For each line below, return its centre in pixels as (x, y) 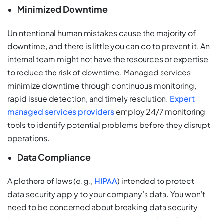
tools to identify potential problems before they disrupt (109, 125)
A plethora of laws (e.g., (50, 181)
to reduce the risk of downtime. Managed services (99, 73)
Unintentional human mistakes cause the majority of (101, 33)
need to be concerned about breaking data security (102, 207)
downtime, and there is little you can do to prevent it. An (109, 46)
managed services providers (61, 112)
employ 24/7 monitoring (160, 112)
